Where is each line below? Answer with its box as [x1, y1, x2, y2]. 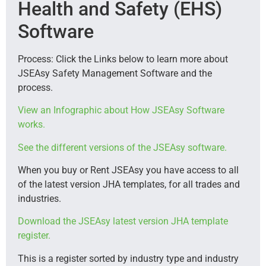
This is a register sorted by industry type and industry [18, 252, 239, 264]
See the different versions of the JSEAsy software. [18, 141, 227, 153]
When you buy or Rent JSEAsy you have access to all [18, 164, 239, 176]
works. [18, 119, 45, 131]
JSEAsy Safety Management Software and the [18, 67, 212, 79]
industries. [18, 192, 61, 204]
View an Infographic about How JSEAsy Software [18, 104, 224, 116]
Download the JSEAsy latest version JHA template [18, 216, 228, 227]
